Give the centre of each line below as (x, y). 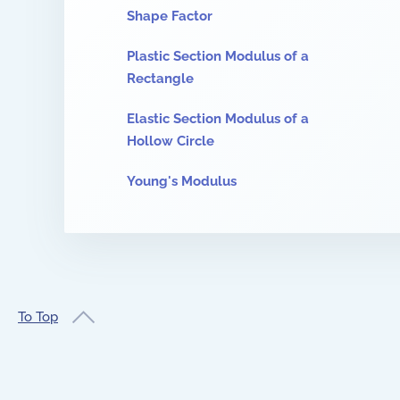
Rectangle (160, 79)
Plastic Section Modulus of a (218, 56)
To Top (38, 317)
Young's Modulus (182, 181)
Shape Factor (170, 16)
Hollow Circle (171, 141)
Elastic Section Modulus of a (218, 119)
